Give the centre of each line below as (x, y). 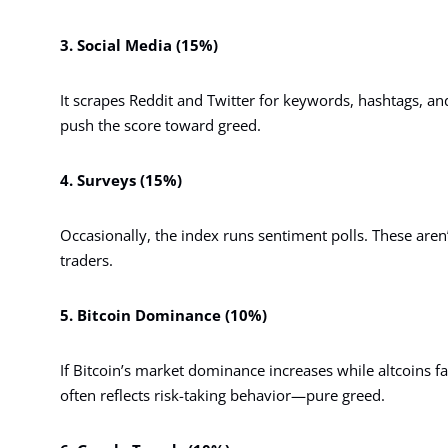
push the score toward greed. (160, 124)
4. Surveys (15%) (121, 179)
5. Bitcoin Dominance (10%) (163, 314)
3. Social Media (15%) (139, 44)
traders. (86, 259)
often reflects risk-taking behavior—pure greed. (222, 394)
